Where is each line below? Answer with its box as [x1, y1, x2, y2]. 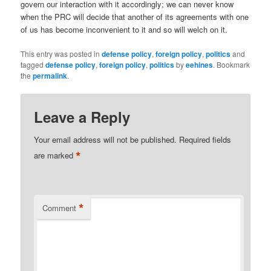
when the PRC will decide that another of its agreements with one [21, 11, 249, 23]
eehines [186, 59, 214, 71]
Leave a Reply [34, 106, 131, 127]
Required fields [179, 133, 232, 145]
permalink [33, 70, 68, 82]
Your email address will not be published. [34, 133, 177, 145]
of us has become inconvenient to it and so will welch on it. [21, 24, 228, 36]
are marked [34, 149, 76, 161]
